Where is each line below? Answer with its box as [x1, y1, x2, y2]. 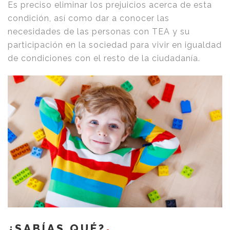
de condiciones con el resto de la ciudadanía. [8, 53, 200, 64]
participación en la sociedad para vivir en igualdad [8, 40, 222, 50]
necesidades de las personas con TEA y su [8, 27, 190, 37]
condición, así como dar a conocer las [8, 13, 169, 24]
